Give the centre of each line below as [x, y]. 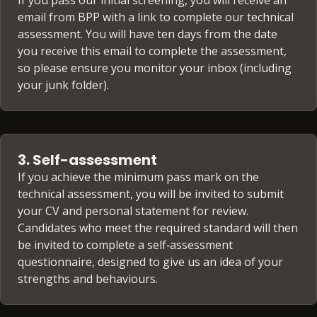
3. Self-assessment [87, 160]
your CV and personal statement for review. [133, 211]
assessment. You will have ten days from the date [148, 34]
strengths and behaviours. [88, 279]
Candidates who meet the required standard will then [158, 228]
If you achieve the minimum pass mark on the [138, 177]
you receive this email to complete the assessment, [152, 51]
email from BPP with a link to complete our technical [156, 17]
